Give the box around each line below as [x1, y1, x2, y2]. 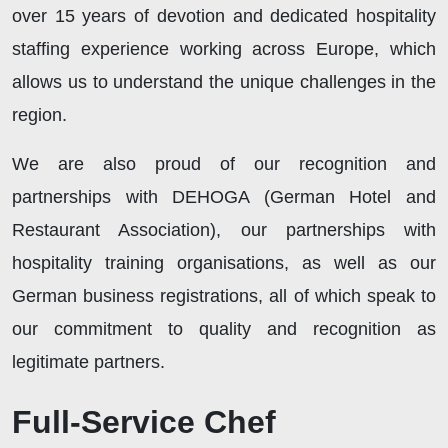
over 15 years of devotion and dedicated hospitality [12, 5, 436, 26]
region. [12, 104, 67, 125]
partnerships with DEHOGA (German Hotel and [12, 186, 436, 207]
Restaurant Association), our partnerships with [12, 219, 436, 240]
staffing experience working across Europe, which [12, 38, 436, 59]
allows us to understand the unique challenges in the [12, 71, 436, 92]
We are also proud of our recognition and [12, 153, 436, 174]
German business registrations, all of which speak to [12, 285, 436, 306]
